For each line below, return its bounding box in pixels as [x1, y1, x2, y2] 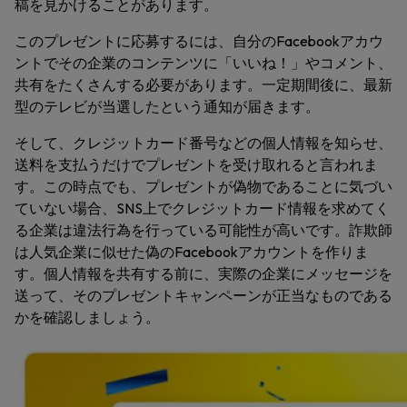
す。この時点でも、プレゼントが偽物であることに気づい [15, 177, 392, 195]
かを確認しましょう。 [15, 308, 160, 326]
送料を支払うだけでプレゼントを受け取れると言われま [15, 155, 378, 174]
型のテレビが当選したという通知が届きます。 [15, 97, 320, 115]
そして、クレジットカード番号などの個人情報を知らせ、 [15, 134, 392, 152]
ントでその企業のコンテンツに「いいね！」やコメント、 [15, 54, 392, 72]
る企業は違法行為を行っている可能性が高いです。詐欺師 [15, 221, 392, 239]
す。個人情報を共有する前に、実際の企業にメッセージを [15, 264, 392, 283]
